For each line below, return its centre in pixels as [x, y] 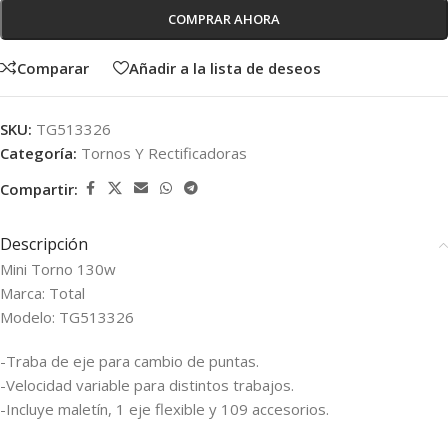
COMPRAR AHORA [224, 19]
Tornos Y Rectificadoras [164, 153]
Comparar [53, 67]
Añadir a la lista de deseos [225, 67]
